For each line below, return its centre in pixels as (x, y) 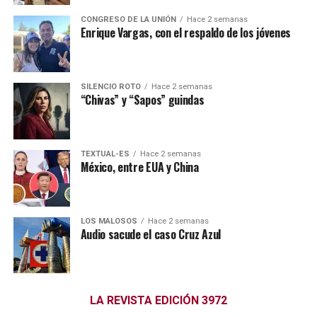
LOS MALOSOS (109, 221)
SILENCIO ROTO (110, 87)
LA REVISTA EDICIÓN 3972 (158, 301)
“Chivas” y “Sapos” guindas (142, 100)
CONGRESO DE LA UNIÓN (128, 20)
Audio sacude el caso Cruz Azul (151, 235)
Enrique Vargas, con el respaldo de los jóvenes (185, 33)
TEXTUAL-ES (105, 154)
